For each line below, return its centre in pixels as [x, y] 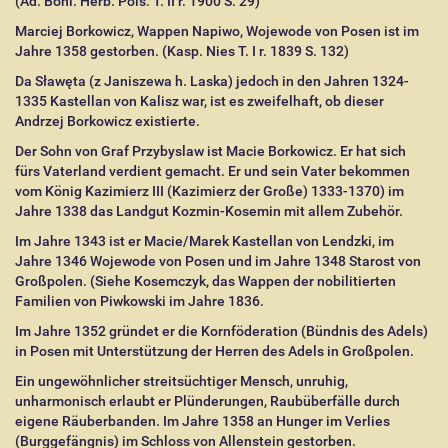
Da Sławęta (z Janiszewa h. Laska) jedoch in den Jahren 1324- [212, 81]
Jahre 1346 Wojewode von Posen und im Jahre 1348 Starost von [218, 261]
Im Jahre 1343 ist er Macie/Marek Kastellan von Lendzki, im [204, 241]
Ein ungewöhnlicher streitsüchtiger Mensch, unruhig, [181, 381]
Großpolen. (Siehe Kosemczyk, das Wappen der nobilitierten [205, 281]
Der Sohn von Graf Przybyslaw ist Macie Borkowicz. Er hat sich [210, 151]
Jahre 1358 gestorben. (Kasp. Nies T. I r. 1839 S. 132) [182, 51]
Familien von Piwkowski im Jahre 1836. [139, 301]
